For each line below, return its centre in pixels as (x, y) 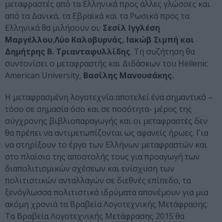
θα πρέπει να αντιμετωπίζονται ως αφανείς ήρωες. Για (107, 133)
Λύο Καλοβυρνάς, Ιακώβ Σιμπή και (124, 40)
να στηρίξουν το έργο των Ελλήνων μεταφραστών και (106, 145)
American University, (44, 76)
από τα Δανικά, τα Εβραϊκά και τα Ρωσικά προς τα (97, 16)
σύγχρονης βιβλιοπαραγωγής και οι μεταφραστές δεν (106, 121)
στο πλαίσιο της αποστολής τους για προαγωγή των (102, 157)
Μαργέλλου (29, 40)
